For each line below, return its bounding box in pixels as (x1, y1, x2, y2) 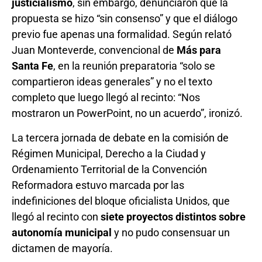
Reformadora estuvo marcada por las (12, 178, 184, 191)
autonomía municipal (12, 226, 112, 239)
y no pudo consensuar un (112, 226, 230, 239)
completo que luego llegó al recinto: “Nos (12, 91, 200, 104)
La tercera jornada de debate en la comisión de (12, 131, 229, 144)
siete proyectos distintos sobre (101, 210, 246, 223)
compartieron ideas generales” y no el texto (12, 75, 212, 88)
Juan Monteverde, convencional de (12, 44, 177, 57)
